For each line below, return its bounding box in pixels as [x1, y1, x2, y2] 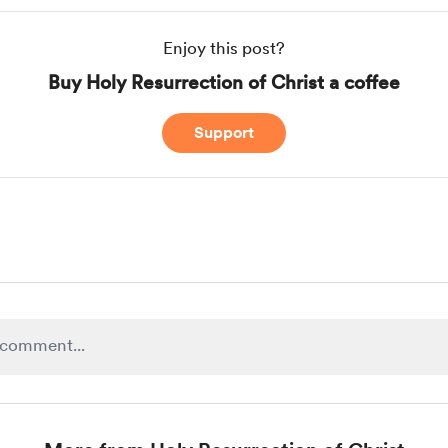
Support [194, 123, 254, 142]
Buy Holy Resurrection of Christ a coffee [48, 71, 400, 94]
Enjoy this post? [163, 38, 285, 58]
